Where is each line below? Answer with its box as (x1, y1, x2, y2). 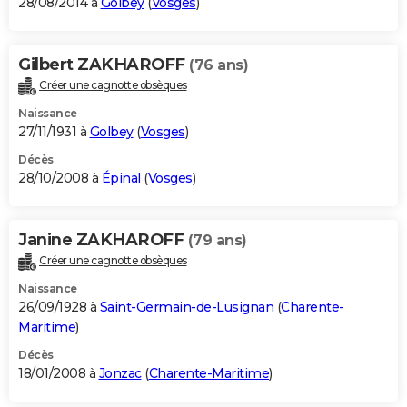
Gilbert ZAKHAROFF (18, 55, 189, 75)
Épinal (101, 170, 141, 187)
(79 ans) (187, 232, 247, 250)
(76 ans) (189, 56, 248, 74)
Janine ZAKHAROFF (18, 230, 188, 251)
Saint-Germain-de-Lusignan (99, 299, 273, 316)
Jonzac (98, 365, 142, 382)
